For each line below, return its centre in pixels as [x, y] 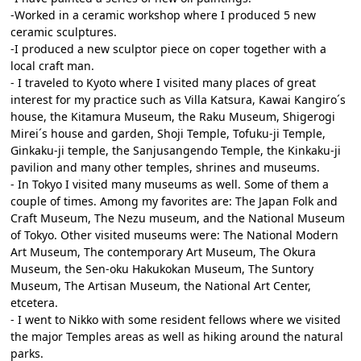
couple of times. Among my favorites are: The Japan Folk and [174, 201]
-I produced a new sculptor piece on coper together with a [169, 49]
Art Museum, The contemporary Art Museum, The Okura [164, 252]
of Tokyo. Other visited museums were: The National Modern [175, 235]
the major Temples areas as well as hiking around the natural [177, 336]
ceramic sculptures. [64, 32]
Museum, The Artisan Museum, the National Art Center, [161, 286]
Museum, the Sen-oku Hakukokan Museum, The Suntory [162, 269]
